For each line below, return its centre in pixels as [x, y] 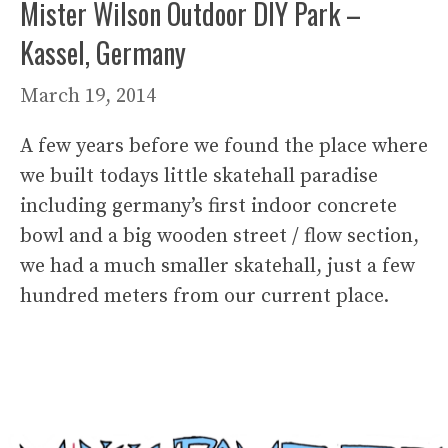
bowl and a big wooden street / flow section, [219, 236]
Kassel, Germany [103, 52]
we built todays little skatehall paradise [199, 176]
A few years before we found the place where [224, 146]
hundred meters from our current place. [204, 296]
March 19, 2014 [88, 96]
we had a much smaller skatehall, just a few [217, 266]
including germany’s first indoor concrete [208, 206]
